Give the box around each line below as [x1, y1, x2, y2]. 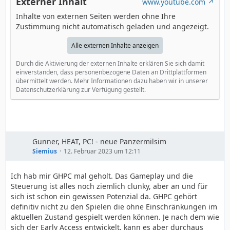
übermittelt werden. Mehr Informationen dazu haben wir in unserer [16, 76, 208, 85]
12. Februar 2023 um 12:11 [64, 147, 141, 156]
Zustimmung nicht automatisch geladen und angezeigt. [16, 22, 209, 31]
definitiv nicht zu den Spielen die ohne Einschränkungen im [11, 202, 217, 212]
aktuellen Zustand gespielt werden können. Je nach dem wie [11, 212, 219, 222]
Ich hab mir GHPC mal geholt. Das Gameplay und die [11, 171, 193, 181]
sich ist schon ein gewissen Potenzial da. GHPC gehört [11, 191, 197, 201]
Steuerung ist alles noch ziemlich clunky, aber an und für [11, 181, 208, 191]
